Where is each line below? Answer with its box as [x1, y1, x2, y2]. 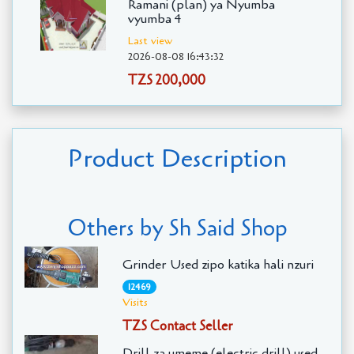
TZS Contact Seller [122, 316, 233, 335]
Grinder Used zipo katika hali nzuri [122, 256, 314, 274]
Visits [122, 294, 148, 310]
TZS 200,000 [127, 70, 205, 89]
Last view [127, 32, 172, 48]
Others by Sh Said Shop [66, 213, 288, 243]
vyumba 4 [127, 10, 182, 28]
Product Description [67, 141, 287, 175]
